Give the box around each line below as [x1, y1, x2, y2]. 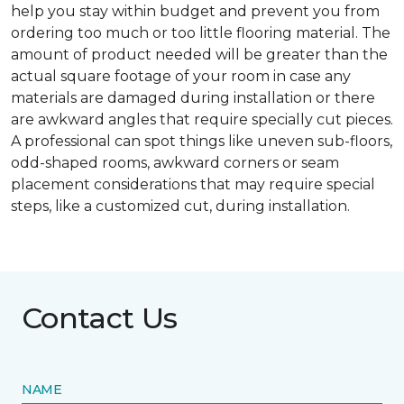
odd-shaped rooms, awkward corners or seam [11, 154, 339, 172]
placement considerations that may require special [11, 176, 375, 194]
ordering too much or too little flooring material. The [11, 24, 390, 42]
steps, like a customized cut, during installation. [11, 197, 350, 216]
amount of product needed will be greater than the [11, 46, 388, 64]
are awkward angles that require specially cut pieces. [11, 111, 393, 129]
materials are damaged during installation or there [11, 89, 375, 107]
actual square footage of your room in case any [11, 68, 351, 86]
